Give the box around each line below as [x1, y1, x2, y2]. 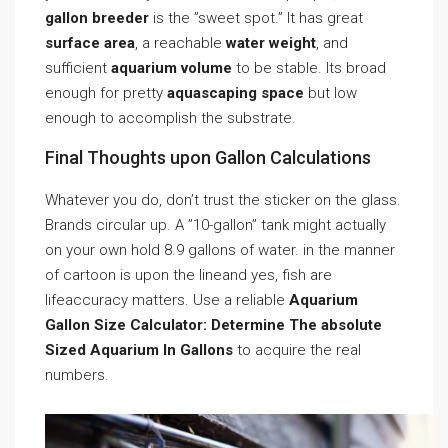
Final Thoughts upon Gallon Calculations [45, 147, 371, 168]
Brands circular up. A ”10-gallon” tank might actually [45, 216, 386, 234]
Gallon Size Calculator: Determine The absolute [45, 316, 382, 334]
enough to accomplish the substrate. [45, 109, 296, 127]
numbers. [45, 366, 109, 384]
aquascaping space [167, 84, 304, 102]
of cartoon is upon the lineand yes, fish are [45, 266, 332, 284]
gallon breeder [45, 9, 149, 27]
